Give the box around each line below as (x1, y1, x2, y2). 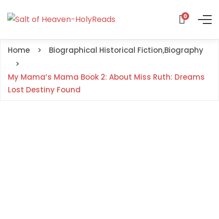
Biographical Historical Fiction (49, 45, 163, 55)
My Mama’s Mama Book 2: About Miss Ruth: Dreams (8, 72, 205, 82)
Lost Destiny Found (8, 85, 81, 95)
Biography (164, 45, 203, 55)
